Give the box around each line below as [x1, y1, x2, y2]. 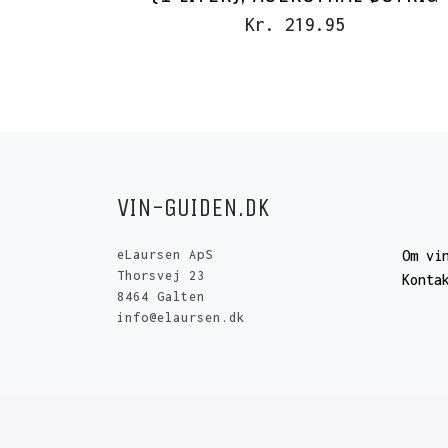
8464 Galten [117, 289, 205, 305]
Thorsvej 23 [117, 268, 205, 284]
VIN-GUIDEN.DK [117, 192, 269, 224]
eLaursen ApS [117, 247, 213, 263]
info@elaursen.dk [117, 310, 245, 326]
